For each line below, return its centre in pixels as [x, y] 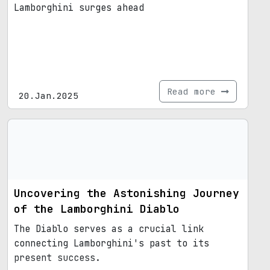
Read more [194, 91]
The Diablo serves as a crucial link [109, 229]
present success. [57, 258]
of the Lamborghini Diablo [97, 209]
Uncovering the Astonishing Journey [127, 193]
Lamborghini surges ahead [79, 8]
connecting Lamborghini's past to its [111, 243]
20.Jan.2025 [49, 96]
